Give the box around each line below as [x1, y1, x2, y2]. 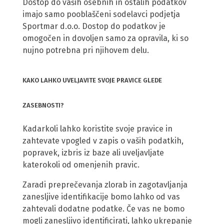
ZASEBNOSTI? [22, 101, 64, 109]
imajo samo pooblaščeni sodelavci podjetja [22, 9, 180, 19]
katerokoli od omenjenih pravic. [22, 160, 139, 170]
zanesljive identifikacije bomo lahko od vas [22, 192, 180, 202]
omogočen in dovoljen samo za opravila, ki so [22, 33, 188, 43]
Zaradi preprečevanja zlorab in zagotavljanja [22, 180, 187, 190]
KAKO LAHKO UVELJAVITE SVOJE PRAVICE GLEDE [22, 76, 162, 84]
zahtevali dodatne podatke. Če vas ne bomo [22, 204, 184, 214]
